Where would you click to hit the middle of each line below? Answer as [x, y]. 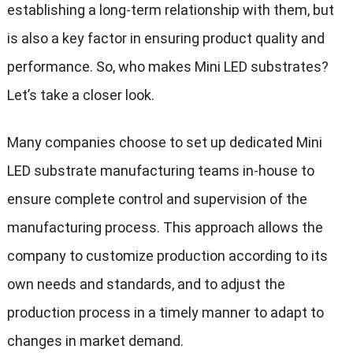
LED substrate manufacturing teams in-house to [160, 171]
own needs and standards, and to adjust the [146, 284]
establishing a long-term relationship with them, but [170, 10]
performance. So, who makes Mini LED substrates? [167, 67]
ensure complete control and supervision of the [157, 199]
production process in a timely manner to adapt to [165, 313]
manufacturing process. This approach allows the [165, 228]
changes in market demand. [95, 341]
